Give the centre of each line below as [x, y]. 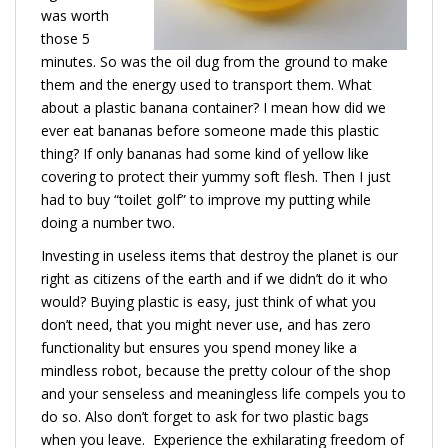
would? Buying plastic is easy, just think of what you [208, 301]
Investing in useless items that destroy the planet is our [219, 255]
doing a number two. [108, 222]
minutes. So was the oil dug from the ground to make [214, 61]
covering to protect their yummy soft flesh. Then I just [216, 176]
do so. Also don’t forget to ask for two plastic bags [205, 416]
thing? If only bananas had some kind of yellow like [205, 153]
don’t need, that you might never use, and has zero [206, 324]
